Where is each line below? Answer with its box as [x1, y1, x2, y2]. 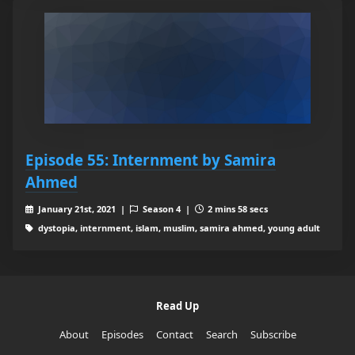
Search [205, 327, 238, 342]
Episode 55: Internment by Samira [25, 150, 276, 170]
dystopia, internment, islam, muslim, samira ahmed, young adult [35, 222, 320, 235]
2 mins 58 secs [205, 203, 269, 216]
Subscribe [250, 327, 296, 342]
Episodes [101, 327, 143, 342]
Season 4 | [139, 203, 195, 216]
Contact [155, 327, 193, 342]
